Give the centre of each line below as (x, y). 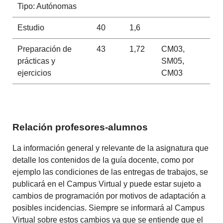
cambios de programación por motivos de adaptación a (109, 196)
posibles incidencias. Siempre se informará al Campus (109, 208)
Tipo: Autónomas (47, 6)
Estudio (31, 27)
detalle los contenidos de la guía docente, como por (103, 160)
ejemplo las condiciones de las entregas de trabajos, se (111, 172)
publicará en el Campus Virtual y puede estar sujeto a (107, 184)
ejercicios (34, 73)
